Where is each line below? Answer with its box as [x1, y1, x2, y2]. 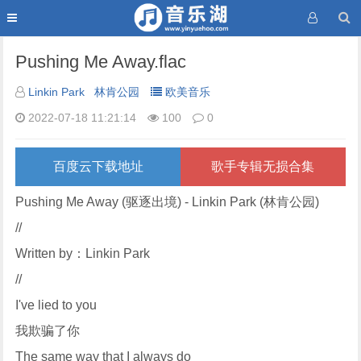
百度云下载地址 [52, 159, 143, 173]
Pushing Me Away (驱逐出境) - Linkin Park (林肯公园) [15, 195, 320, 210]
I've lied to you [15, 298, 98, 313]
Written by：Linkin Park [15, 247, 151, 261]
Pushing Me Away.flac [15, 51, 187, 72]
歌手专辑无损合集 [211, 159, 315, 173]
